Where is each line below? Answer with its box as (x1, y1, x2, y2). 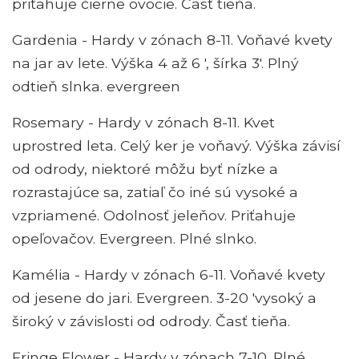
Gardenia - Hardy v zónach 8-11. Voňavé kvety (12, 31, 333, 49)
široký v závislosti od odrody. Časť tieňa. (12, 313, 290, 330)
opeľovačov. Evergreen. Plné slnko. (12, 230, 256, 248)
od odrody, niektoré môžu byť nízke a (12, 160, 278, 178)
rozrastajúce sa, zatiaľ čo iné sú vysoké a (12, 184, 298, 201)
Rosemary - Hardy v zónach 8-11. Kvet (12, 114, 275, 131)
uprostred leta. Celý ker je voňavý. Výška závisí (12, 137, 341, 155)
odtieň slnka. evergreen (12, 78, 180, 95)
